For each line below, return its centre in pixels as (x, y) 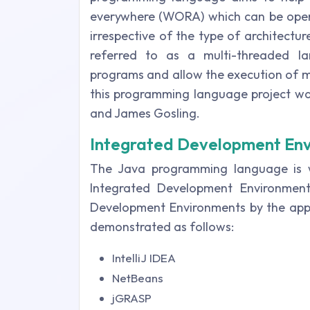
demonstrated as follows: (162, 227)
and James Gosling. (145, 113)
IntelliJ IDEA (144, 258)
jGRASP (132, 298)
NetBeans (138, 278)
